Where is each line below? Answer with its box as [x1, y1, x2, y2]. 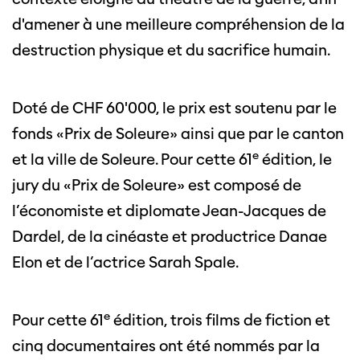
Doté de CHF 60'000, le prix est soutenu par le [12, 99, 337, 117]
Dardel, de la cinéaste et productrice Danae [12, 227, 327, 246]
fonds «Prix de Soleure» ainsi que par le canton [12, 125, 344, 143]
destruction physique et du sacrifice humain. [12, 41, 330, 59]
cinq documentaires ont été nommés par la [12, 337, 320, 355]
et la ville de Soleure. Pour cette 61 [12, 150, 252, 169]
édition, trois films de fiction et [110, 311, 330, 329]
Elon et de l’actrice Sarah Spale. [12, 253, 239, 272]
